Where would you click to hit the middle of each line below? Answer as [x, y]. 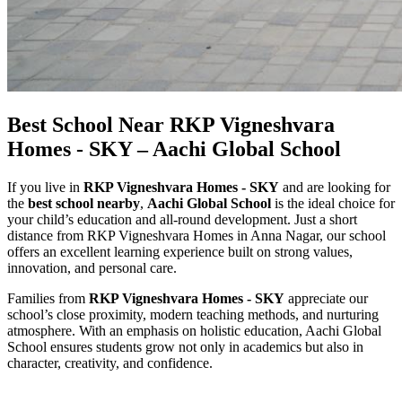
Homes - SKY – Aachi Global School [174, 149]
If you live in [45, 187]
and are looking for [335, 187]
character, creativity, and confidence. [110, 363]
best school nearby [84, 203]
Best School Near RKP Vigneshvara [171, 124]
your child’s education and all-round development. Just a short [182, 219]
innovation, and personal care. [92, 267]
